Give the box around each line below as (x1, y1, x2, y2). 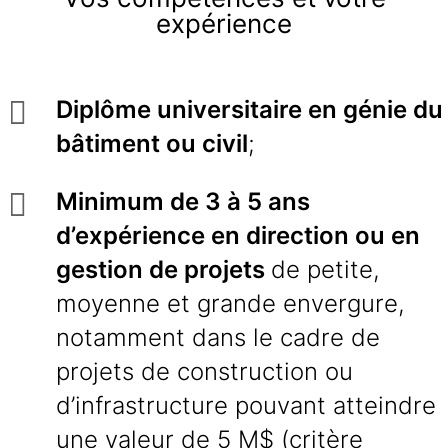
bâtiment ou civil (56, 129, 248, 158)
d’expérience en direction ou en (56, 221, 420, 250)
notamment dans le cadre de (56, 323, 380, 352)
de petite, (271, 255, 380, 284)
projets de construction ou (56, 357, 353, 386)
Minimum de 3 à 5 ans (56, 187, 310, 216)
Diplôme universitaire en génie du (56, 95, 443, 124)
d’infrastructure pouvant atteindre (56, 391, 436, 420)
